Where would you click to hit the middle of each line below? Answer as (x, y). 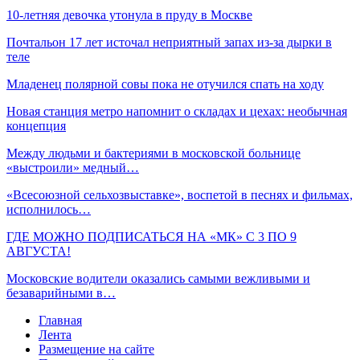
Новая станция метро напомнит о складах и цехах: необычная (177, 111)
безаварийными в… (61, 292)
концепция (36, 125)
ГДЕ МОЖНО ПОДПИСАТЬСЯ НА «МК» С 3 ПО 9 (151, 236)
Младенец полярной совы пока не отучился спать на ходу (165, 84)
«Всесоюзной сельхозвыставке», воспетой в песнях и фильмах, (180, 194)
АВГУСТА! (39, 251)
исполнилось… (49, 209)
